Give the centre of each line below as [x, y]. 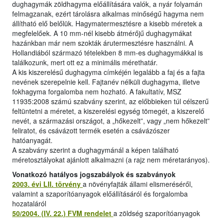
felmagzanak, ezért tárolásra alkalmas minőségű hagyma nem [108, 14]
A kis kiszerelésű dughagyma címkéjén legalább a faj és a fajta [109, 72]
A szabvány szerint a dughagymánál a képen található [95, 150]
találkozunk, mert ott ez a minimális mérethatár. [85, 63]
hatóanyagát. [32, 140]
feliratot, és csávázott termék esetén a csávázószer [91, 131]
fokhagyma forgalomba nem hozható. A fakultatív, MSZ [97, 92]
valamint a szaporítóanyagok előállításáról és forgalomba [100, 194]
